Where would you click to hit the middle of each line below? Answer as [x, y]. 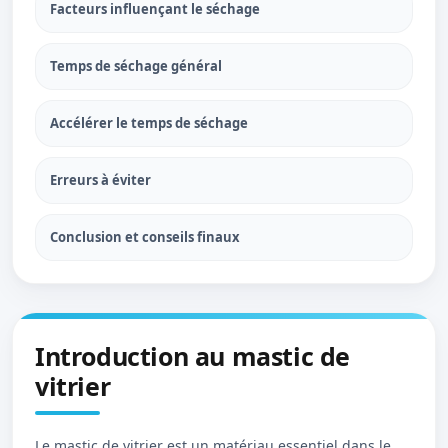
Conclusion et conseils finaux [145, 237]
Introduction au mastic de [193, 356]
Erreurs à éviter [100, 180]
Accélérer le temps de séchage [149, 123]
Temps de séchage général [136, 66]
